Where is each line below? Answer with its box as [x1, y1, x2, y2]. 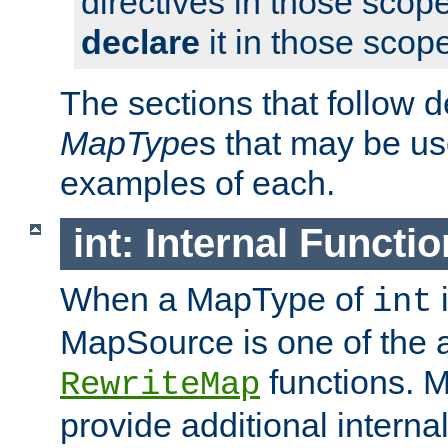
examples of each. [60, 163, 335, 202]
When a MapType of [60, 280, 372, 319]
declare [81, 22, 200, 61]
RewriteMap [60, 366, 260, 405]
